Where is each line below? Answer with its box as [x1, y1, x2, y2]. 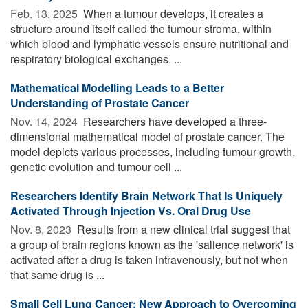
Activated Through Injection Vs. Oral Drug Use [10, 202, 251, 219]
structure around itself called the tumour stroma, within [10, 20, 272, 36]
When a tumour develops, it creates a [80, 5, 263, 21]
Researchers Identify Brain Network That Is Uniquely [10, 187, 283, 203]
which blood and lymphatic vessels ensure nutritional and [10, 35, 289, 52]
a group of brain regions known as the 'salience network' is [10, 236, 294, 252]
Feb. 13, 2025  [10, 5, 80, 21]
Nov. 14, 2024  [10, 113, 80, 129]
